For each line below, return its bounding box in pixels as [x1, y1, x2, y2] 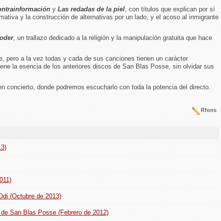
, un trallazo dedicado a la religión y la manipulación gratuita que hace [13, 34, 212, 41]
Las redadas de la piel [58, 5, 125, 13]
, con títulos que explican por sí [125, 5, 215, 13]
